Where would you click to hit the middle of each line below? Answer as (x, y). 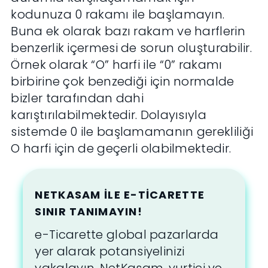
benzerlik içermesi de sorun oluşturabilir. (132, 48)
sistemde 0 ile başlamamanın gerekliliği (132, 132)
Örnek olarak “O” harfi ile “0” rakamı (117, 65)
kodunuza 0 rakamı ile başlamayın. (118, 15)
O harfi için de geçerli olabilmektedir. (121, 149)
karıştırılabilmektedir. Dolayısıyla (109, 115)
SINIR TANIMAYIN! (89, 212)
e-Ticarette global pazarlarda (127, 235)
